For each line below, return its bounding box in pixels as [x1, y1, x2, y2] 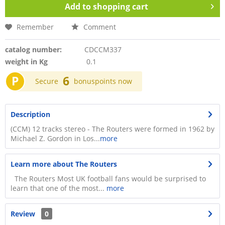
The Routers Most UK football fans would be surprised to [11, 174, 206, 183]
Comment [81, 22, 116, 32]
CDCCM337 [84, 45, 122, 54]
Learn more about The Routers [11, 159, 117, 169]
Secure [35, 76, 58, 86]
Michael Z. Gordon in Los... [11, 134, 100, 143]
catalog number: [5, 45, 62, 54]
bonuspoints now [74, 76, 132, 86]
